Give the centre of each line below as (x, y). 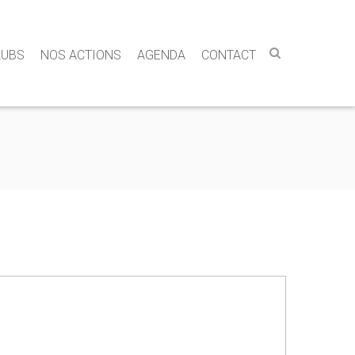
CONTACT (229, 55)
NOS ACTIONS (81, 55)
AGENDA (161, 55)
